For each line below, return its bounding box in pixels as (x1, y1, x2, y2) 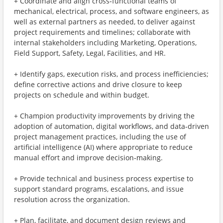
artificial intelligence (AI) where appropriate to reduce (14, 142, 193, 152)
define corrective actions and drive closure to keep (14, 80, 182, 89)
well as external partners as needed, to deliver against (14, 17, 195, 26)
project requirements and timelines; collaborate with (14, 27, 191, 37)
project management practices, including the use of (14, 132, 186, 141)
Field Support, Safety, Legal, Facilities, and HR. (14, 48, 166, 58)
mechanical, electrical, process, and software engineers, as (14, 6, 209, 16)
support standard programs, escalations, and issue (14, 184, 184, 194)
